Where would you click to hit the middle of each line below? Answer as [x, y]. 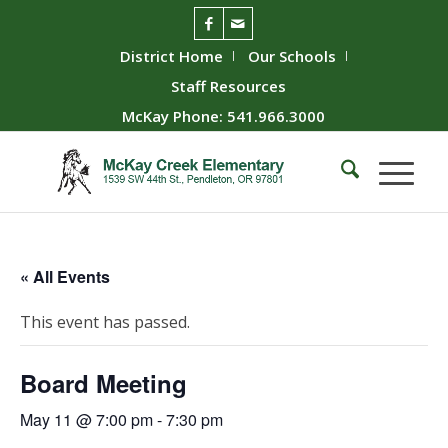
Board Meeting [103, 382]
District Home [172, 56]
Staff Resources [229, 86]
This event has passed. [105, 321]
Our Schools [292, 56]
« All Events [65, 276]
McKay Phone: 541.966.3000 [224, 116]
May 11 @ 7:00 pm [86, 419]
